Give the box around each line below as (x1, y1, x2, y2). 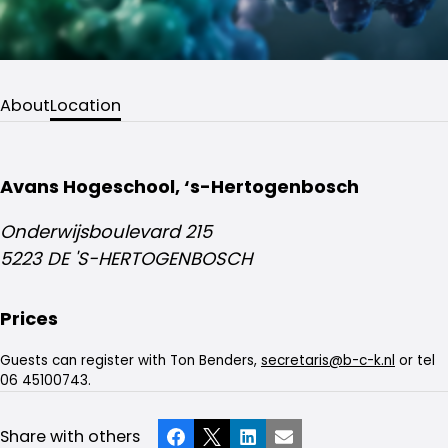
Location (50, 93, 121, 117)
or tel (395, 350, 435, 370)
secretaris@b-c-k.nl (261, 350, 395, 370)
